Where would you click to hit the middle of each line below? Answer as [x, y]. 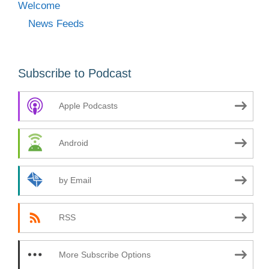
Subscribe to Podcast [75, 73]
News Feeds [56, 24]
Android [74, 143]
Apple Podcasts [88, 106]
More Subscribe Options [105, 255]
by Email [75, 180]
